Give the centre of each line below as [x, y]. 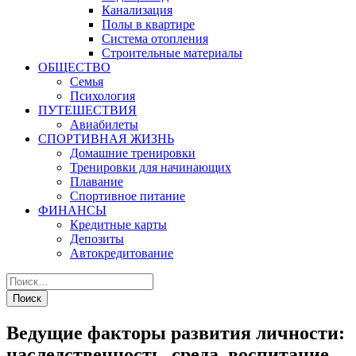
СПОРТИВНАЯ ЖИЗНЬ [106, 139]
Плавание [97, 182]
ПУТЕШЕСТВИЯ [87, 110]
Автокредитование [122, 253]
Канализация [137, 10]
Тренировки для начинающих [151, 167]
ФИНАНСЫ [72, 210]
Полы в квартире [148, 24]
